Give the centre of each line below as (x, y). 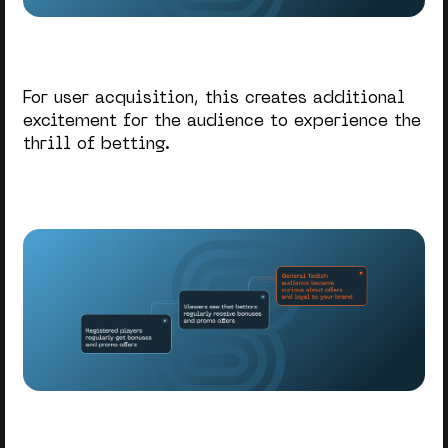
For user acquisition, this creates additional (213, 99)
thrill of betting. (96, 145)
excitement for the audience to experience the (221, 122)
